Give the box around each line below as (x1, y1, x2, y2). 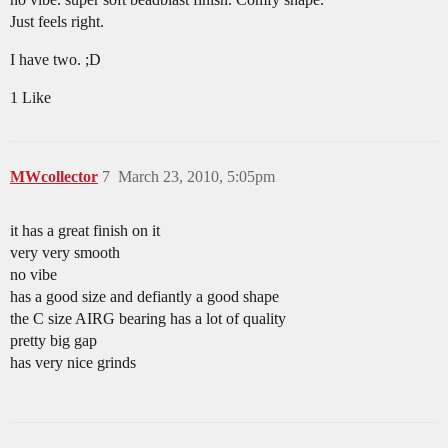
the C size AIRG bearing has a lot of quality (10, 310, 286, 328)
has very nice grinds (10, 354, 136, 372)
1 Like (10, 89, 51, 107)
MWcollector (10, 168, 98, 186)
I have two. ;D (10, 51, 101, 69)
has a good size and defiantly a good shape (10, 288, 279, 306)
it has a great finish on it (10, 222, 160, 240)
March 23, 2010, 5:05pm (118, 168, 275, 186)
